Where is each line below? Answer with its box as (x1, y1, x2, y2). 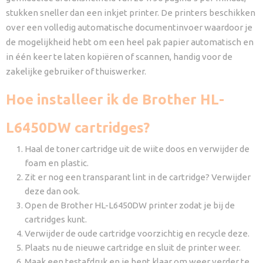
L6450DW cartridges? (6, 119, 150, 136)
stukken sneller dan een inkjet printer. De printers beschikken (6, 7, 255, 18)
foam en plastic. (25, 157, 89, 168)
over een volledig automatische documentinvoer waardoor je (6, 22, 252, 32)
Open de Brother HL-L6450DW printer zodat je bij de (25, 200, 235, 210)
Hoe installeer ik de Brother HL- (6, 91, 224, 107)
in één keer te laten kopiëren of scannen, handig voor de (6, 51, 232, 62)
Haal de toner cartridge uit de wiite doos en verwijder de (25, 143, 249, 154)
